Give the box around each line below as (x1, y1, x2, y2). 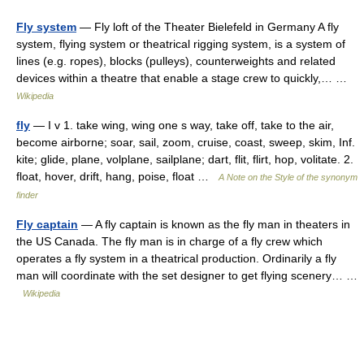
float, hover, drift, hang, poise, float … (16, 170, 219, 183)
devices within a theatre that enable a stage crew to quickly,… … (16, 71, 353, 84)
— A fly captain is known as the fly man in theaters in (78, 218, 350, 231)
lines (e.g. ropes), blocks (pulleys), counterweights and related (16, 54, 336, 67)
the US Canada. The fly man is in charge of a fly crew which (16, 235, 323, 248)
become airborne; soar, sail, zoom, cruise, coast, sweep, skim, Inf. (16, 136, 355, 149)
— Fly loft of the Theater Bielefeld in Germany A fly (76, 20, 339, 33)
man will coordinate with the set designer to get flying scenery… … (16, 269, 357, 282)
